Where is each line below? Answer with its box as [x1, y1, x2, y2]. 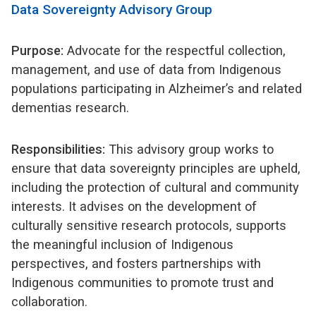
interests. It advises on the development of [11, 198, 257, 214]
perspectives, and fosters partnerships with [11, 255, 261, 271]
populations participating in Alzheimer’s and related [11, 80, 302, 96]
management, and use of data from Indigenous [11, 61, 281, 77]
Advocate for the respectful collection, [63, 42, 286, 58]
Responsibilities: [11, 141, 105, 157]
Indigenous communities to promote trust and [11, 274, 274, 290]
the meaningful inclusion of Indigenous [11, 236, 233, 252]
